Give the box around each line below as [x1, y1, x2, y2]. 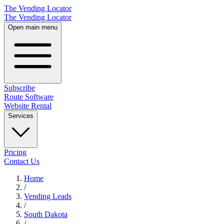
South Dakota [24, 210, 67, 218]
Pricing [4, 148, 26, 156]
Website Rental [4, 101, 51, 110]
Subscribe [4, 83, 35, 92]
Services [8, 112, 33, 119]
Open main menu [8, 23, 57, 31]
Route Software [4, 92, 53, 101]
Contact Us [4, 157, 39, 165]
